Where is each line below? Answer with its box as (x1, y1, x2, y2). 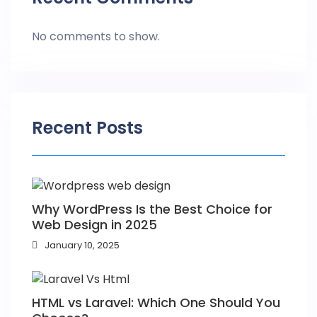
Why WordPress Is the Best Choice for (32, 200, 272, 218)
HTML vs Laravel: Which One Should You (32, 294, 280, 312)
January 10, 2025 (45, 238, 120, 252)
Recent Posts (32, 116, 143, 139)
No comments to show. (32, 28, 160, 45)
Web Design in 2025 (32, 215, 157, 234)
